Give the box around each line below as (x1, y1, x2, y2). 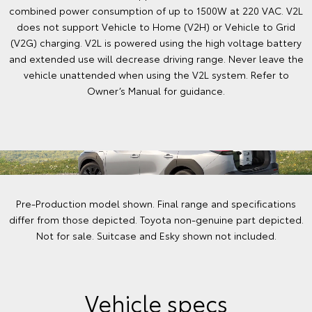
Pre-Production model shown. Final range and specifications (16, 196, 296, 210)
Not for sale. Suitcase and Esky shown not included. (36, 228, 276, 242)
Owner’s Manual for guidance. (87, 84, 225, 97)
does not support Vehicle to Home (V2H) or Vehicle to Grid (17, 19, 295, 33)
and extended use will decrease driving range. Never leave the (8, 52, 304, 65)
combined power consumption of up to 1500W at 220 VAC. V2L (9, 3, 303, 17)
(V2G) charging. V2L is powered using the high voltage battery (10, 36, 302, 49)
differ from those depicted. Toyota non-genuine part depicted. (8, 212, 304, 226)
